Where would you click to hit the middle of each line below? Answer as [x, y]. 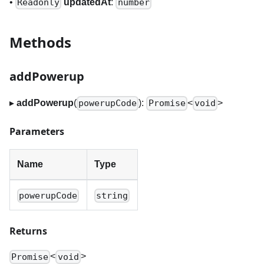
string [112, 195]
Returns [28, 231]
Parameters [37, 132]
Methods [40, 42]
